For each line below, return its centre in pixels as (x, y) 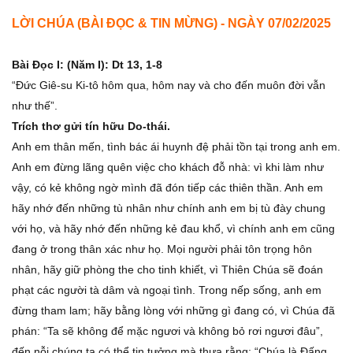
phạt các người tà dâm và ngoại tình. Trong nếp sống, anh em (167, 290)
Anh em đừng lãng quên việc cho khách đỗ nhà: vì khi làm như (168, 167)
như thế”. (35, 106)
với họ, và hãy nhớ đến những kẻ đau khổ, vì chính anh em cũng (173, 229)
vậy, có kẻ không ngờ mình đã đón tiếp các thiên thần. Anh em (167, 188)
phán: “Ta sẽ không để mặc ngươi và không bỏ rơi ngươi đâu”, (167, 331)
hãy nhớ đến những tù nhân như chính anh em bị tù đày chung (169, 208)
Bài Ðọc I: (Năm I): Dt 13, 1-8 (87, 65)
